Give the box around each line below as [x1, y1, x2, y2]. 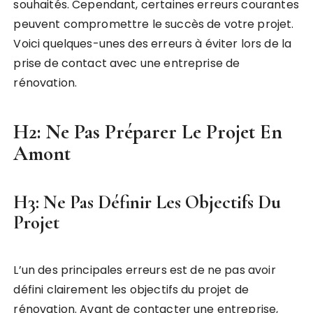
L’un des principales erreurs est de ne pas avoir [13, 262, 276, 279]
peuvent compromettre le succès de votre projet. [13, 16, 294, 33]
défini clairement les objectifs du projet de [13, 282, 249, 298]
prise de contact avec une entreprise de [13, 55, 240, 72]
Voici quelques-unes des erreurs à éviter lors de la [13, 36, 292, 52]
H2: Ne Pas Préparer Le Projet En [13, 119, 283, 145]
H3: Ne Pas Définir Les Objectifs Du [13, 191, 282, 214]
